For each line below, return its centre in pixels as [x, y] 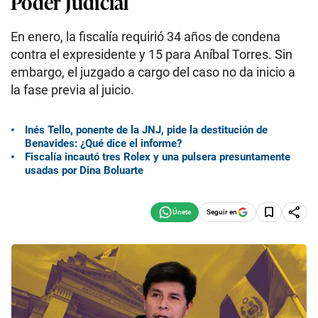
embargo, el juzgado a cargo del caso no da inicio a [153, 72]
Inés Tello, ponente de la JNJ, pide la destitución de [146, 130]
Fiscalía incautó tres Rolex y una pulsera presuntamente [158, 157]
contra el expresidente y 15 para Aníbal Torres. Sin [152, 54]
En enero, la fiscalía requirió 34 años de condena [146, 37]
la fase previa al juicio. [72, 90]
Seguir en [222, 212]
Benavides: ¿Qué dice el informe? [103, 143]
